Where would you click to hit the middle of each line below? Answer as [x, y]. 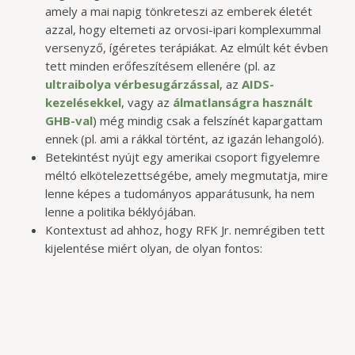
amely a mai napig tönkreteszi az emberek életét [178, 11]
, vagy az [147, 102]
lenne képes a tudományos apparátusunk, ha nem [179, 193]
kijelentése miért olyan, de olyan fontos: [153, 248]
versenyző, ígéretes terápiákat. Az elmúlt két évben [186, 47]
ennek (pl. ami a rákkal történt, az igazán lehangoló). [184, 138]
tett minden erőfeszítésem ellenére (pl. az [160, 65]
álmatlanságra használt [242, 102]
